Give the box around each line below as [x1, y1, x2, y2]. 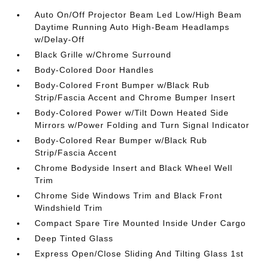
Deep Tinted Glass [35, 234, 114, 243]
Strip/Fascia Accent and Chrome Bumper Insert [35, 93, 236, 102]
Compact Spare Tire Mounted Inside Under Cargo [35, 218, 247, 228]
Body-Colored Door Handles [35, 65, 154, 75]
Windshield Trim [35, 203, 103, 213]
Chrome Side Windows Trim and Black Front [35, 191, 223, 200]
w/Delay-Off [35, 35, 85, 44]
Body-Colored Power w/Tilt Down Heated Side [35, 108, 230, 117]
